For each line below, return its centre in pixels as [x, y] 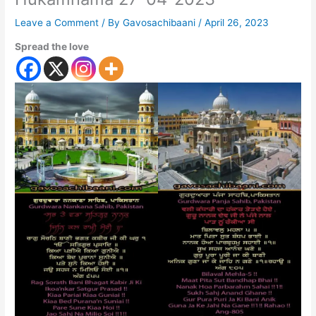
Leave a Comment [57, 22]
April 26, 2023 [237, 22]
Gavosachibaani [161, 22]
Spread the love [52, 47]
